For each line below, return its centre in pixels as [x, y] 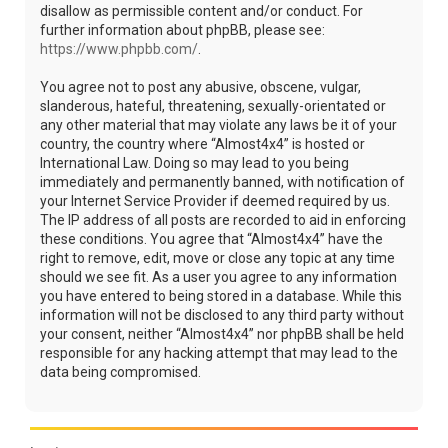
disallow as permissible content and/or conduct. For [201, 11]
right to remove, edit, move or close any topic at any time [217, 258]
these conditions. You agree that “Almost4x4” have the [211, 239]
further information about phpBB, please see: [182, 30]
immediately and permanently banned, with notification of [222, 182]
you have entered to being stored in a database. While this [221, 296]
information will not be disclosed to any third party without [222, 315]
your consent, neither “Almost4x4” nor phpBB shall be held [222, 334]
